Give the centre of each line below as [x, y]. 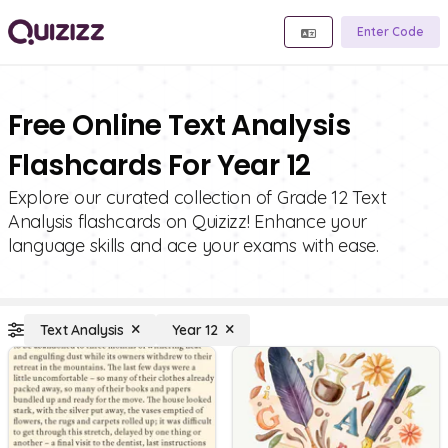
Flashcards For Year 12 [159, 165]
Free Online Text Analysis [179, 125]
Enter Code [390, 31]
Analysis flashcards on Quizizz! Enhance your [188, 221]
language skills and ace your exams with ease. [193, 245]
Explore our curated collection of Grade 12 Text [197, 197]
